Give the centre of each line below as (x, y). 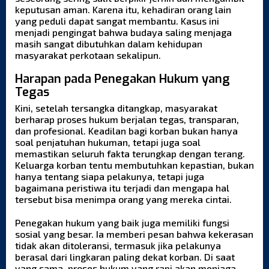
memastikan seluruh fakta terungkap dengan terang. (130, 154)
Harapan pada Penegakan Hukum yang (122, 79)
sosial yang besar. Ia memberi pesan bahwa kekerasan (134, 234)
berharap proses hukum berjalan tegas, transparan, (127, 119)
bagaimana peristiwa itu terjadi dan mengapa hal (122, 188)
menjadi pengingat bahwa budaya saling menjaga (123, 32)
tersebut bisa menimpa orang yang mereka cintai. (123, 199)
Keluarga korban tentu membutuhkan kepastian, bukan (134, 165)
